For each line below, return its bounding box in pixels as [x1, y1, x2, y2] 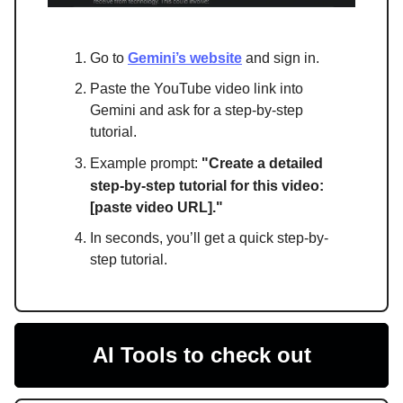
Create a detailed [209, 155, 323, 171]
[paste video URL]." [90, 199, 223, 215]
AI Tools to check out [92, 342, 311, 367]
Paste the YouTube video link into [90, 80, 303, 96]
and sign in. [242, 49, 319, 66]
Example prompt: [90, 155, 201, 171]
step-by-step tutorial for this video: [90, 177, 324, 193]
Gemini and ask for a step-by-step [90, 102, 303, 118]
